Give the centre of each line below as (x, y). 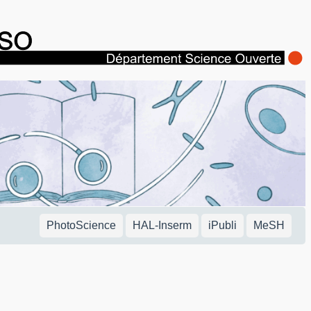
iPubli (222, 225)
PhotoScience (81, 225)
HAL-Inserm (162, 225)
